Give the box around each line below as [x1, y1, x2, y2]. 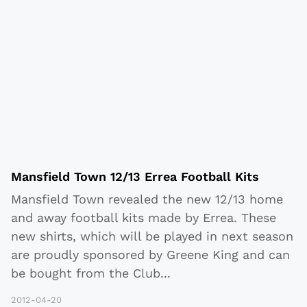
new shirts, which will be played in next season [11, 229, 293, 244]
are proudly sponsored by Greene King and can [11, 247, 290, 262]
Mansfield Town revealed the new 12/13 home [11, 192, 283, 207]
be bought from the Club [11, 266, 160, 281]
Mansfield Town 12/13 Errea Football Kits [11, 169, 259, 184]
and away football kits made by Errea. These [11, 210, 276, 225]
